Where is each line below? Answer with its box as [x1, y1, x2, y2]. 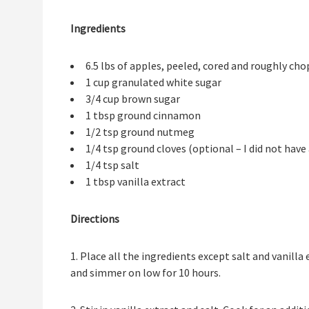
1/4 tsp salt [86, 158, 139, 172]
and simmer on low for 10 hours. [70, 266, 221, 280]
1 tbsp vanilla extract [86, 175, 186, 189]
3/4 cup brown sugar [86, 92, 180, 106]
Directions [70, 212, 119, 226]
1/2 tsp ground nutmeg [86, 125, 195, 139]
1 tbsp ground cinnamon [86, 108, 201, 123]
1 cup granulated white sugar [86, 75, 221, 90]
